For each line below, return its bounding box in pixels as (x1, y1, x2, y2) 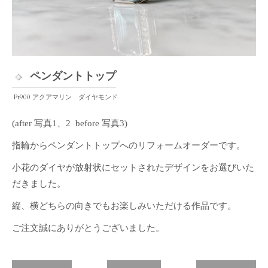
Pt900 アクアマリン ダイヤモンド (12, 92, 118, 102)
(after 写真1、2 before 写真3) (12, 118, 127, 128)
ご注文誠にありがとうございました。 (12, 223, 165, 233)
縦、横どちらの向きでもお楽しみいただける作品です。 (12, 200, 236, 211)
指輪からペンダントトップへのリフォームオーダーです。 (12, 140, 245, 150)
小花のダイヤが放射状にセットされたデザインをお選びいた (12, 162, 254, 172)
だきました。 (12, 178, 66, 188)
